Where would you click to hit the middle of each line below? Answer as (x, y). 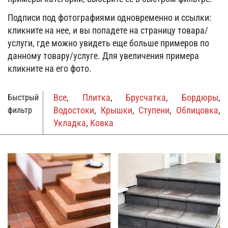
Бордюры (200, 97)
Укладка (70, 123)
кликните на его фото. (50, 68)
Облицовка (197, 110)
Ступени (154, 110)
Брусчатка (146, 97)
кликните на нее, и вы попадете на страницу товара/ (108, 30)
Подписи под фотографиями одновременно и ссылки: (109, 18)
